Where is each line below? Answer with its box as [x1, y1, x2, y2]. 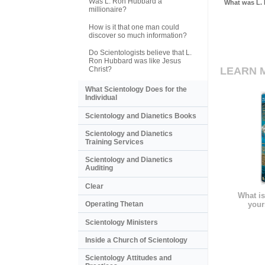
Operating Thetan [85, 200, 143, 209]
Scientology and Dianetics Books [85, 111, 196, 120]
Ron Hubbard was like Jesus [89, 56, 181, 65]
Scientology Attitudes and [85, 254, 172, 263]
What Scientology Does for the [85, 85, 187, 94]
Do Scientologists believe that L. [89, 48, 192, 57]
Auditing [85, 164, 113, 173]
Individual [85, 93, 117, 102]
